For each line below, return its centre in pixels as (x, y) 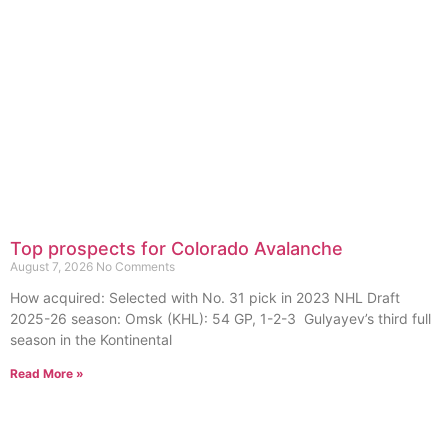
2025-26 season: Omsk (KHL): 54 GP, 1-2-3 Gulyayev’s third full (220, 319)
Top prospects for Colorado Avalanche (176, 249)
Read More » (47, 374)
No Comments (135, 267)
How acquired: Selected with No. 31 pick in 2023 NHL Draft (207, 298)
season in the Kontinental (91, 340)
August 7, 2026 (53, 267)
